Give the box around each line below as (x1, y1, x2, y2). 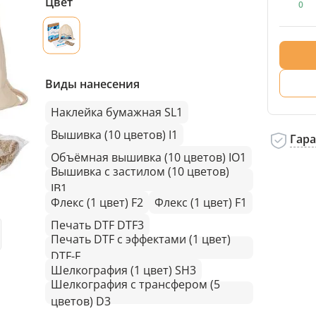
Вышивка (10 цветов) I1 (51, 127, 178, 142)
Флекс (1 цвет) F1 (154, 195, 247, 210)
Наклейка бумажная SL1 (51, 104, 183, 120)
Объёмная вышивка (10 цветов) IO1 (51, 150, 246, 165)
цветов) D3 (51, 293, 111, 309)
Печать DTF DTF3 (51, 217, 144, 233)
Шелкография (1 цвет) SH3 (51, 262, 196, 278)
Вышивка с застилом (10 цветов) (51, 164, 229, 179)
